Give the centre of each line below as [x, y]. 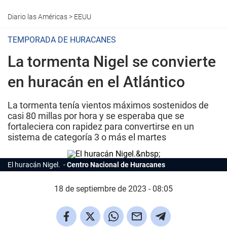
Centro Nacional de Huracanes [116, 165]
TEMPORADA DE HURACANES [62, 40]
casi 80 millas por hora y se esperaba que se [96, 116]
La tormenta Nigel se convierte [112, 62]
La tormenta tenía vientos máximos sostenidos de [108, 105]
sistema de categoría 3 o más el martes [87, 137]
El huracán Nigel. [35, 165]
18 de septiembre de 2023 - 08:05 [113, 189]
